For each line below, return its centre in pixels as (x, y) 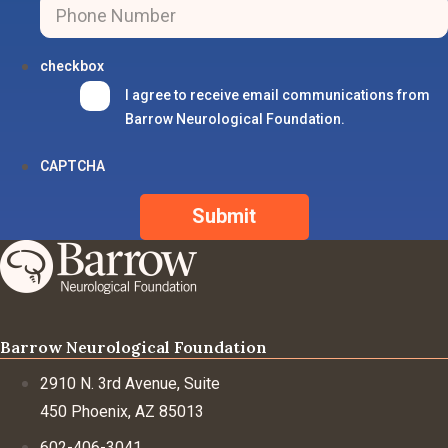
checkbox (72, 65)
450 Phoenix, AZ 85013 (122, 411)
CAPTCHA (72, 165)
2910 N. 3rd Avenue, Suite (130, 383)
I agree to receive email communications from (277, 94)
